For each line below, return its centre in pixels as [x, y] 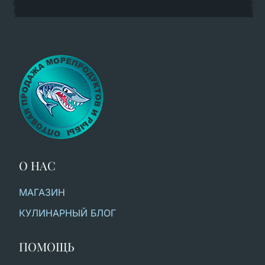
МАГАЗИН [42, 193]
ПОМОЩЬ [47, 247]
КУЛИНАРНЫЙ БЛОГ [67, 213]
